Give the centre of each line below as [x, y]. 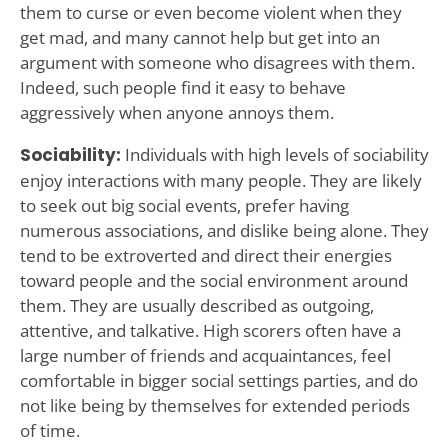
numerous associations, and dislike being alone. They [224, 230]
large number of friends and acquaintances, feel [205, 355]
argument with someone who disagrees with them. [217, 62]
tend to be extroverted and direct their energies [205, 255]
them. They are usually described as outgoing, [196, 305]
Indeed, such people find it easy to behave [182, 87]
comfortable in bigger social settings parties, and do [218, 380]
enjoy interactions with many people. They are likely [220, 180]
